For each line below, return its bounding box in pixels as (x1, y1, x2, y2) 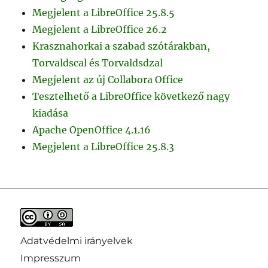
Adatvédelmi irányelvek (20, 234, 133, 246)
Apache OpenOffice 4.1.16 (32, 123, 151, 136)
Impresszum (20, 252, 81, 264)
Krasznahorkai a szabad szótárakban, (32, 39, 211, 52)
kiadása (32, 106, 69, 119)
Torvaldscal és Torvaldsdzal (32, 56, 163, 69)
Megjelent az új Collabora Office (32, 73, 184, 86)
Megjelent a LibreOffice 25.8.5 (32, 6, 175, 19)
